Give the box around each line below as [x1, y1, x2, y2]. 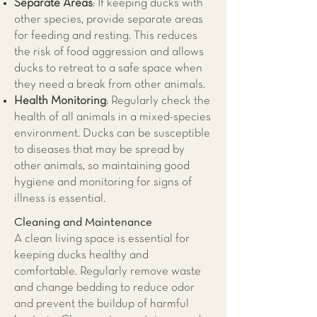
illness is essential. [14, 193, 105, 204]
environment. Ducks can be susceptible [14, 128, 210, 139]
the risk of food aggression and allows [14, 47, 204, 57]
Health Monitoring [14, 96, 106, 106]
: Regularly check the [106, 96, 210, 106]
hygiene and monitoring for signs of [14, 177, 192, 188]
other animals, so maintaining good [14, 161, 190, 171]
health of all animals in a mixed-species [14, 112, 211, 122]
